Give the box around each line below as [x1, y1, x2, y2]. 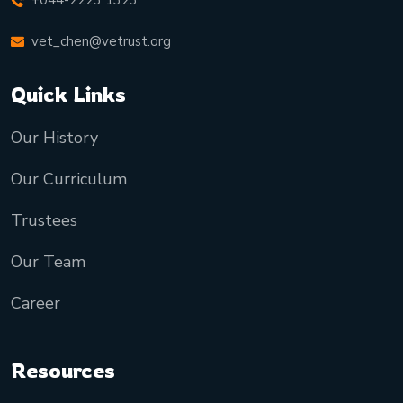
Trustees [11, 210, 77, 232]
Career [11, 292, 60, 315]
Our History [11, 127, 98, 149]
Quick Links [11, 81, 126, 108]
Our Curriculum [11, 168, 127, 191]
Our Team [11, 251, 85, 273]
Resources [11, 357, 115, 384]
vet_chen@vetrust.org [31, 32, 171, 51]
